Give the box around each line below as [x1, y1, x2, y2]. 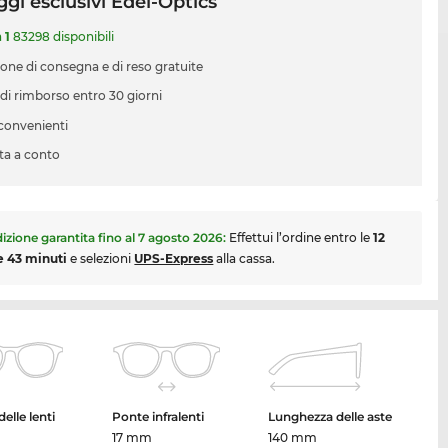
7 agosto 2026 [138, 229, 224, 245]
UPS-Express [134, 250, 214, 266]
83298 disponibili [10, 29, 115, 45]
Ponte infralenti [112, 408, 205, 424]
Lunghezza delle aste [268, 408, 393, 424]
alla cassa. [213, 250, 276, 266]
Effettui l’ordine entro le [229, 229, 374, 245]
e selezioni [67, 250, 135, 266]
